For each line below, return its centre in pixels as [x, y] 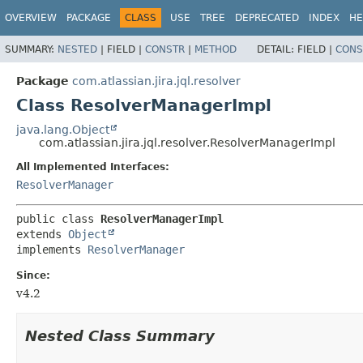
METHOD [216, 49]
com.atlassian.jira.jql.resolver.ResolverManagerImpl [187, 142]
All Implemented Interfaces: [93, 167]
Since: [33, 275]
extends [42, 234]
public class [58, 218]
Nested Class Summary [120, 335]
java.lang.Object [63, 129]
